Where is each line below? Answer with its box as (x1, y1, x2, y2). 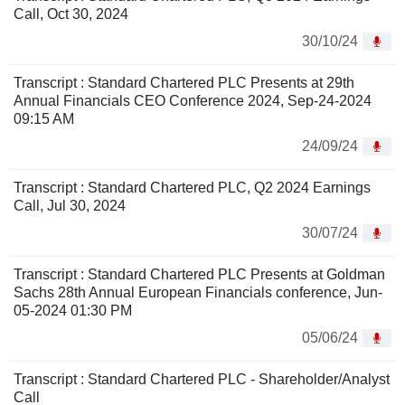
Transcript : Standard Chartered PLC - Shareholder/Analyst (14, 372, 390, 388)
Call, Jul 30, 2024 (14, 198, 126, 214)
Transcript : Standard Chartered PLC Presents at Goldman (14, 267, 385, 283)
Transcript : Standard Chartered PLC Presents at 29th (14, 75, 354, 91)
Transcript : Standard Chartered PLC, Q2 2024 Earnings (14, 180, 371, 196)
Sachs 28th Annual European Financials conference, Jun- (14, 285, 382, 301)
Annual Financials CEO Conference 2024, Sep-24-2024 (14, 93, 372, 109)
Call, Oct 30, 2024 (14, 6, 128, 23)
